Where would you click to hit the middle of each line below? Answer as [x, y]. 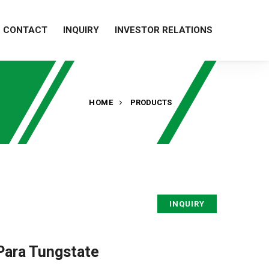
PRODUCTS [151, 103]
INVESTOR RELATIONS [164, 30]
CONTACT [25, 30]
